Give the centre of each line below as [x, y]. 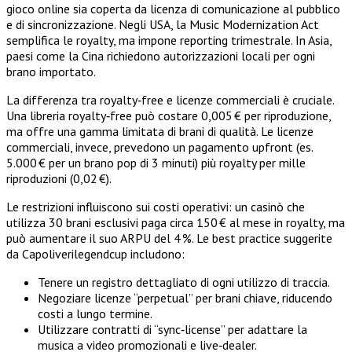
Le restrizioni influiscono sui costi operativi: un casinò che [156, 207]
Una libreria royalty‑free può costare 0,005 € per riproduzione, [169, 115]
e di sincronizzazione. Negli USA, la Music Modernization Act [163, 24]
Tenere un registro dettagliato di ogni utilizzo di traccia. [184, 282]
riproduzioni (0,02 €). [59, 178]
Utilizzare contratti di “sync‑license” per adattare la [172, 329]
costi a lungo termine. [95, 313]
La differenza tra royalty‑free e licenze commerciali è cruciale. [170, 100]
